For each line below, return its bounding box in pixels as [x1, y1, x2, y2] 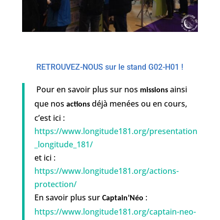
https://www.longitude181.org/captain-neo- [34, 206, 196, 217]
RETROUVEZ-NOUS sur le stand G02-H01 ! [36, 62, 184, 72]
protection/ [34, 178, 77, 190]
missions [139, 86, 168, 94]
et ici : [34, 152, 55, 163]
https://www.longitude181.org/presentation [34, 125, 197, 137]
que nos [34, 98, 66, 109]
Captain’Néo [102, 194, 143, 202]
